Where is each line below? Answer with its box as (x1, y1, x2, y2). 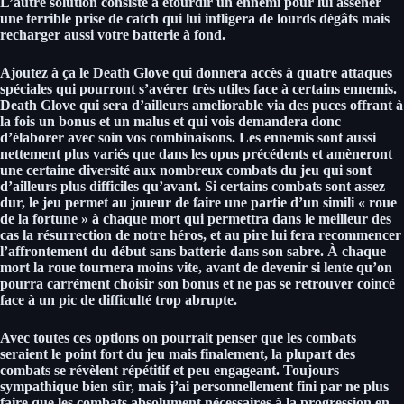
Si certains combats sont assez (205, 178, 385, 194)
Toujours (280, 362, 339, 378)
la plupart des (271, 345, 355, 362)
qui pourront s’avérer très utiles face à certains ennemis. (52, 80, 397, 96)
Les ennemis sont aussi (239, 129, 376, 145)
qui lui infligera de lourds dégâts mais (159, 10, 390, 26)
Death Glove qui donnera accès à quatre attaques (89, 64, 392, 80)
